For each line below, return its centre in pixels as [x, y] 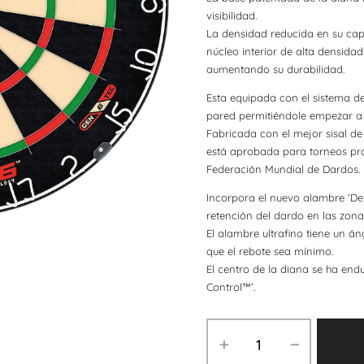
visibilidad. [232, 16]
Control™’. [231, 287]
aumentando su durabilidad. [275, 69]
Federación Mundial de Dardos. [283, 169]
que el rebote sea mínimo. [270, 251]
